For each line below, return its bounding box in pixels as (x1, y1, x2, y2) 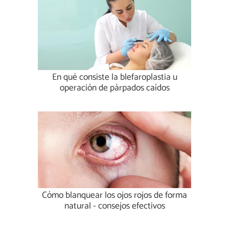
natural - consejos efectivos (64, 199, 165, 214)
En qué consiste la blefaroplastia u (52, 70, 177, 85)
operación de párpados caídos (59, 81, 170, 96)
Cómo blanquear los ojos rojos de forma (42, 188, 187, 203)
